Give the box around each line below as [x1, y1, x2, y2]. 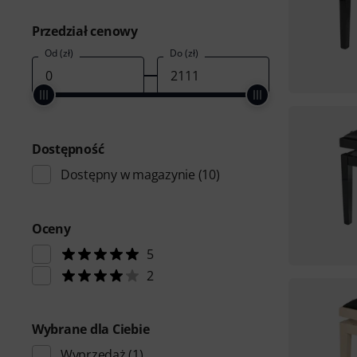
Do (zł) [169, 46, 198, 60]
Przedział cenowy [32, 22, 138, 40]
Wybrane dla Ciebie [32, 320, 150, 338]
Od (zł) [45, 46, 73, 60]
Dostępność [32, 140, 104, 158]
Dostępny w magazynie [61, 166, 195, 183]
